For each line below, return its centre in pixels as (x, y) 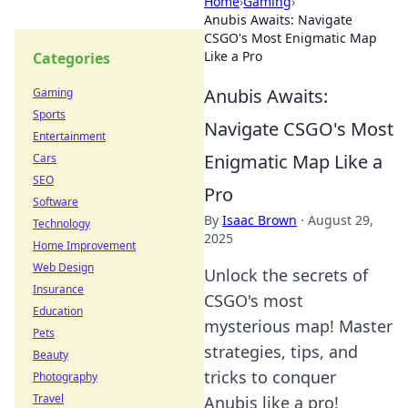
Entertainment (69, 136)
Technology (61, 224)
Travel (48, 398)
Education (58, 311)
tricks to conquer (270, 377)
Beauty (51, 355)
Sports (49, 114)
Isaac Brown (260, 220)
